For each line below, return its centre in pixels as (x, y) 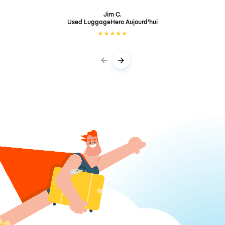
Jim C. (113, 14)
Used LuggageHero (96, 22)
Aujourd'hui (142, 22)
